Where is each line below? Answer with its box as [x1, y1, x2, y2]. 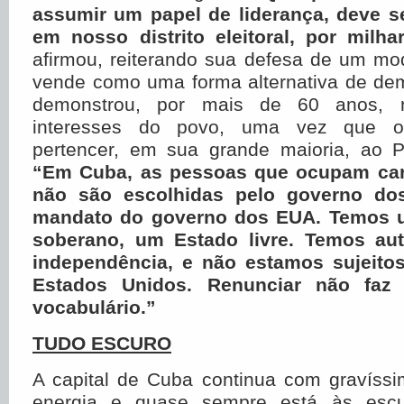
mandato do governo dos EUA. [32, 207, 322, 227]
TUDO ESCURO [32, 333, 171, 353]
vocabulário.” [32, 297, 156, 317]
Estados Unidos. [32, 274, 193, 295]
